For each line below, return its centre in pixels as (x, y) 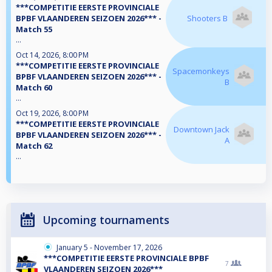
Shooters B (207, 19)
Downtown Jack (201, 130)
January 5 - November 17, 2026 (109, 248)
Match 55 (34, 29)
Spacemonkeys (201, 71)
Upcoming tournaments (106, 220)
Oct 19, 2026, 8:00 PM (52, 114)
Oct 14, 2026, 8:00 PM (52, 55)
